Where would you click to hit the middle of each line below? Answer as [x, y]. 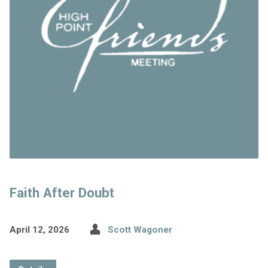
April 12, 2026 [39, 230]
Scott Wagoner [140, 230]
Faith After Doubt [62, 193]
